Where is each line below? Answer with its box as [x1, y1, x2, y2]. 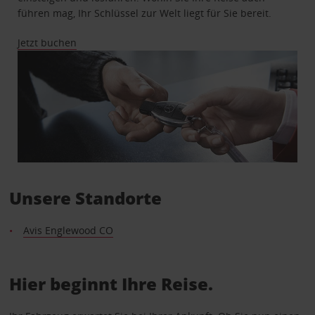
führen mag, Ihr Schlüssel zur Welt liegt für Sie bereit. [18, 6, 272, 20]
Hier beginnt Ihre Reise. [8, 271, 213, 295]
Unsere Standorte [8, 186, 162, 210]
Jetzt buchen [18, 36, 77, 50]
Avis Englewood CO [22, 223, 113, 237]
